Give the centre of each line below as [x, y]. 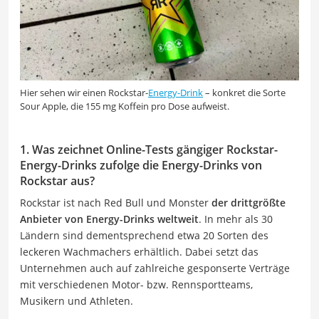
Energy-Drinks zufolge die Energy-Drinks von [141, 165]
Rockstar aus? [57, 181]
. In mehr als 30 [236, 219]
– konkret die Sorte [244, 92]
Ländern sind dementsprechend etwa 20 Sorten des [144, 235]
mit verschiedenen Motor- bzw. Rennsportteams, [136, 284]
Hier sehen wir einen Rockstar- [84, 92]
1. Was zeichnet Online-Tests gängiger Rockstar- [149, 149]
